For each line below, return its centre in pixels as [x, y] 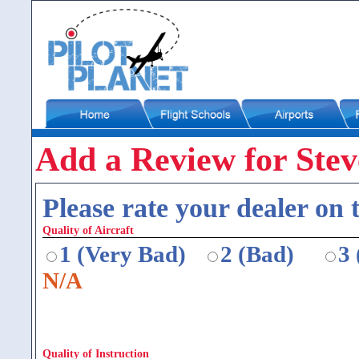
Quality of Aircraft [88, 230]
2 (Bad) [257, 254]
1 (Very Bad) [123, 254]
